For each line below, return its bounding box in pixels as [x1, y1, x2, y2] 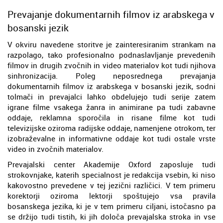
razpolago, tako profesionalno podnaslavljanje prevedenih [7, 49, 216, 60]
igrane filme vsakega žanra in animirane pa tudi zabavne [7, 102, 216, 112]
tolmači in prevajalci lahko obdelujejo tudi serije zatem [7, 91, 216, 102]
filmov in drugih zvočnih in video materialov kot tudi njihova [7, 60, 216, 70]
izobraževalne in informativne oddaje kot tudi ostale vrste [7, 133, 216, 143]
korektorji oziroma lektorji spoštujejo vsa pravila [7, 190, 216, 201]
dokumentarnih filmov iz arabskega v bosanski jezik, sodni [7, 81, 216, 91]
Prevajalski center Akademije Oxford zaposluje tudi [7, 159, 216, 169]
